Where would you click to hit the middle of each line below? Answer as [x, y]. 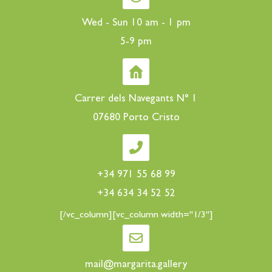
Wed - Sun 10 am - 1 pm [136, 23]
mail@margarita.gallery [136, 265]
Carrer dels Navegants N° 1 [136, 99]
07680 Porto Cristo [136, 118]
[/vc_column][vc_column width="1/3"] [136, 215]
